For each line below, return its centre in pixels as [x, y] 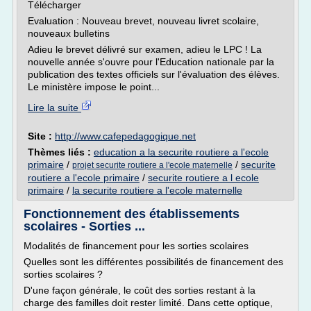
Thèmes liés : [61, 152]
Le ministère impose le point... [94, 87]
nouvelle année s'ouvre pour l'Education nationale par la [151, 62]
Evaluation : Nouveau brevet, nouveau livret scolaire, [143, 21]
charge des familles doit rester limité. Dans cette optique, [148, 303]
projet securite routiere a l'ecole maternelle [152, 165]
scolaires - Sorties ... [84, 226]
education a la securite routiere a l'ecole [181, 152]
